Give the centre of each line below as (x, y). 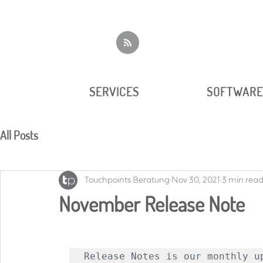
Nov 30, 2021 (196, 180)
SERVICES (114, 92)
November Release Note (152, 204)
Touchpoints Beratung (127, 180)
